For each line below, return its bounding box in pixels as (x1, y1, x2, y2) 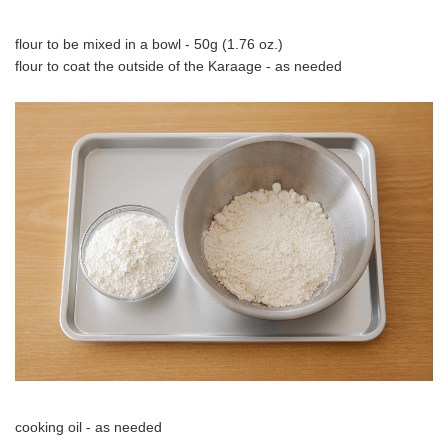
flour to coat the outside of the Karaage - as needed (15, 58, 342, 75)
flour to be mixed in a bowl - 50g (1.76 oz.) (15, 36, 283, 53)
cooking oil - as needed (15, 419, 162, 436)
